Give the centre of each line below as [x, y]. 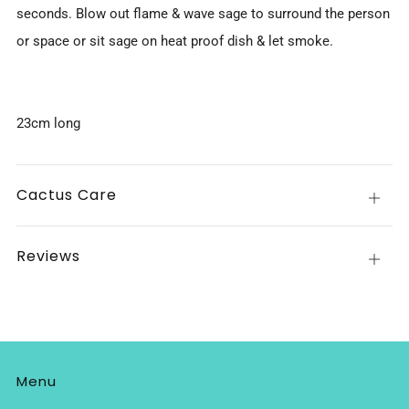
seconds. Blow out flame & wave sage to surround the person [203, 14]
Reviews [48, 256]
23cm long [48, 123]
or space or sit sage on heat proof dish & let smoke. [175, 41]
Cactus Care [67, 195]
